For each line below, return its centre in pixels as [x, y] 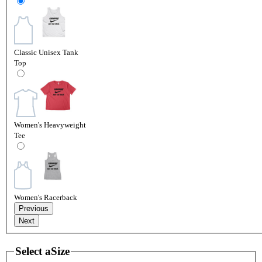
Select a [33, 251]
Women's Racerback [46, 197]
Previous [34, 208]
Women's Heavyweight [50, 125]
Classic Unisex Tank [46, 52]
